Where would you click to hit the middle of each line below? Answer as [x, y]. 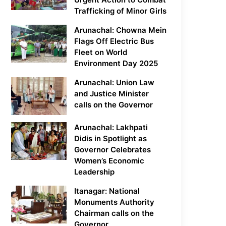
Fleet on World [101, 52]
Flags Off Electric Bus [114, 41]
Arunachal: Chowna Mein [121, 30]
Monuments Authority [115, 202]
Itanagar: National [107, 191]
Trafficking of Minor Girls [121, 11]
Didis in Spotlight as [111, 139]
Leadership [95, 172]
